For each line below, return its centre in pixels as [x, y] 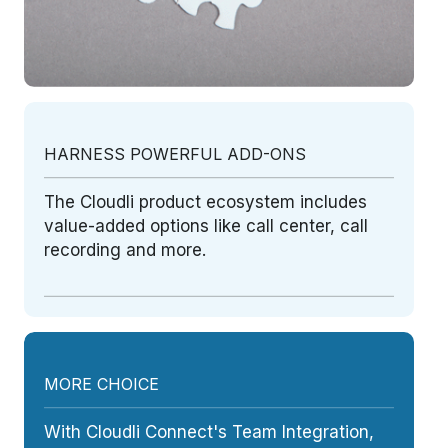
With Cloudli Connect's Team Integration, [209, 432]
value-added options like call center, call [206, 226]
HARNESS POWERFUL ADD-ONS [175, 154]
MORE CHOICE [101, 384]
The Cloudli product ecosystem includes [205, 202]
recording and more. [125, 250]
